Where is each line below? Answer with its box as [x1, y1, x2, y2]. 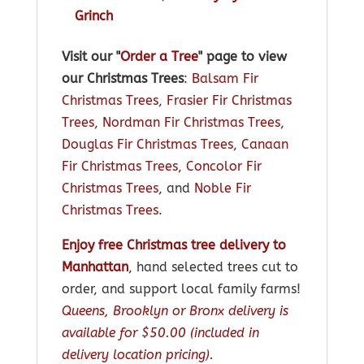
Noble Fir [193, 180, 251, 197]
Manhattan [61, 259, 128, 275]
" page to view [197, 49, 287, 65]
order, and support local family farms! [61, 281, 301, 297]
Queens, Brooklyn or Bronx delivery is [61, 303, 288, 319]
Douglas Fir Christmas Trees [61, 136, 233, 153]
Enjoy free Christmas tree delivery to [61, 237, 286, 253]
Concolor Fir [185, 158, 262, 175]
